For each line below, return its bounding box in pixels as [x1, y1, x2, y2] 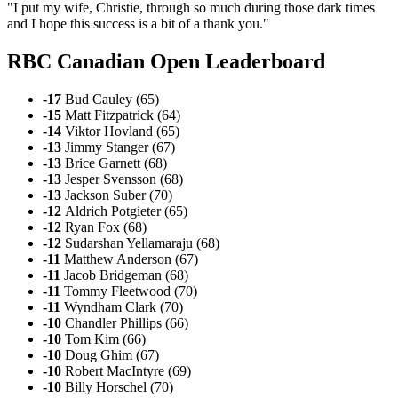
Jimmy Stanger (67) [61, 139, 175, 155]
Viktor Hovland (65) [65, 123, 179, 139]
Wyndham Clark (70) [64, 298, 183, 314]
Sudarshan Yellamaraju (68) [65, 235, 219, 251]
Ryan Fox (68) [65, 219, 147, 235]
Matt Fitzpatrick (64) [65, 107, 180, 123]
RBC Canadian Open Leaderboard [7, 49, 325, 73]
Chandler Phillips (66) [65, 314, 188, 330]
